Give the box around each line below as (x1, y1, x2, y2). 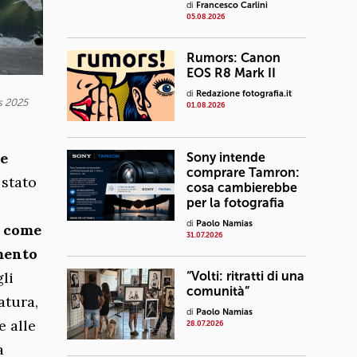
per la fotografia (186, 195, 284, 210)
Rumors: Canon (186, 50, 280, 65)
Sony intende (186, 150, 265, 165)
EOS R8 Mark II (186, 65, 276, 80)
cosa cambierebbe (186, 180, 297, 195)
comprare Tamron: (186, 165, 300, 180)
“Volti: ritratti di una (186, 269, 304, 284)
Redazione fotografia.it (196, 88, 292, 99)
